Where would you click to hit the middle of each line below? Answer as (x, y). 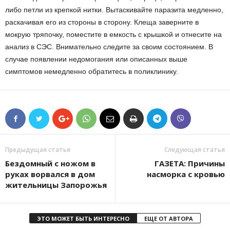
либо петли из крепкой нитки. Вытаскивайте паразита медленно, (114, 10)
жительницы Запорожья (56, 185)
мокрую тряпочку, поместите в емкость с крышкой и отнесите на (113, 34)
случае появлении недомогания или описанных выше (96, 59)
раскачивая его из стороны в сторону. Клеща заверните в (102, 22)
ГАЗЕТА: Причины (190, 163)
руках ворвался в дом (50, 174)
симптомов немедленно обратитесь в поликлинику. (92, 71)
